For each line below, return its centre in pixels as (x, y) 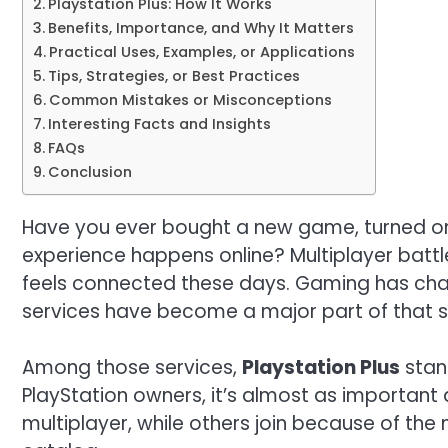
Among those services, (132, 368)
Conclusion (89, 171)
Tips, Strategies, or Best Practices (173, 75)
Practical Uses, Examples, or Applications (201, 51)
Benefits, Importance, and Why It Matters (200, 27)
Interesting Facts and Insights (159, 123)
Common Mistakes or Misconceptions (190, 99)
